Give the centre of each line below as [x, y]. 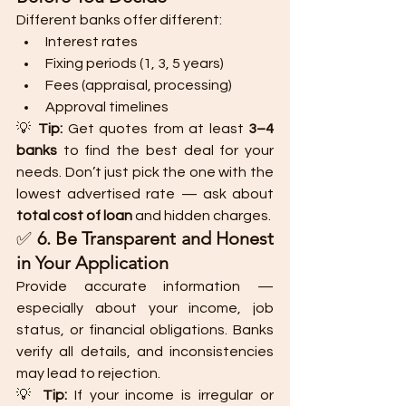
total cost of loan [74, 216]
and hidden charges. [202, 216]
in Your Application [92, 263]
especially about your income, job [145, 308]
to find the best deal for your [165, 150]
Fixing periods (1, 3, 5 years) [135, 63]
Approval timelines [107, 107]
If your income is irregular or [170, 395]
